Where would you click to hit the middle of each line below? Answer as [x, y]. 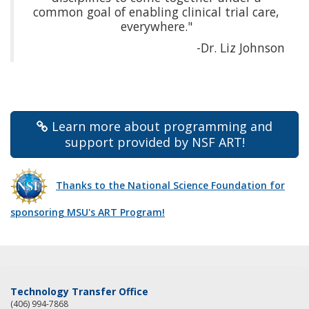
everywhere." [156, 26]
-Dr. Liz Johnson [241, 47]
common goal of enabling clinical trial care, [156, 11]
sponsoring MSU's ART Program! [88, 212]
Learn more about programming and [162, 126]
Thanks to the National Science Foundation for [170, 185]
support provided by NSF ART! [154, 142]
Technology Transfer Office [79, 291]
